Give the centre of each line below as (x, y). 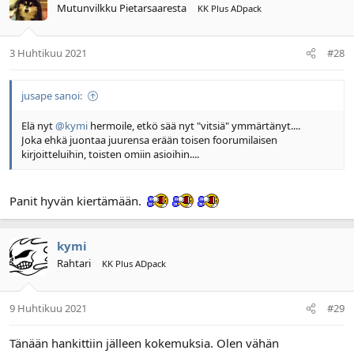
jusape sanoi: (52, 96)
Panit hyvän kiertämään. (77, 200)
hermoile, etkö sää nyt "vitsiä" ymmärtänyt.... (194, 126)
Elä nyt (38, 126)
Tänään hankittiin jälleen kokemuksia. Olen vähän (144, 343)
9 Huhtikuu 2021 (48, 308)
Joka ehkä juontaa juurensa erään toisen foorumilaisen (149, 140)
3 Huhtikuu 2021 (48, 53)
